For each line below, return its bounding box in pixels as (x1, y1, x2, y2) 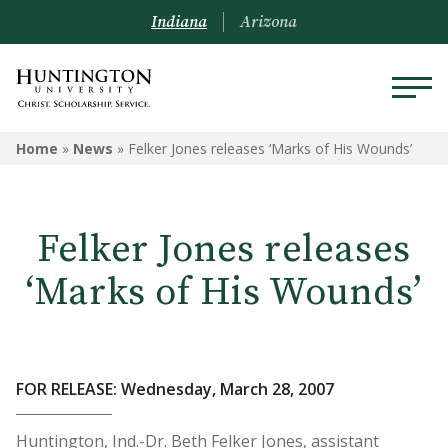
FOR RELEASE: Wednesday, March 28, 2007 (16, 378, 334, 400)
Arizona (240, 12, 297, 32)
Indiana (151, 12, 207, 32)
